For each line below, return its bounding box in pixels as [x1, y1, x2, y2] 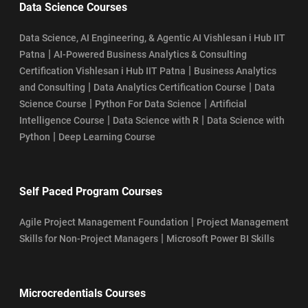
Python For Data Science [95, 98, 201, 109]
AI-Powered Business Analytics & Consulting [54, 48, 247, 60]
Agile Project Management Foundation [19, 216, 188, 228]
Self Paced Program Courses [19, 184, 162, 198]
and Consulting [19, 81, 85, 93]
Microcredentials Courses [19, 286, 146, 300]
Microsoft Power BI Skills [166, 232, 274, 244]
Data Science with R [113, 114, 199, 126]
